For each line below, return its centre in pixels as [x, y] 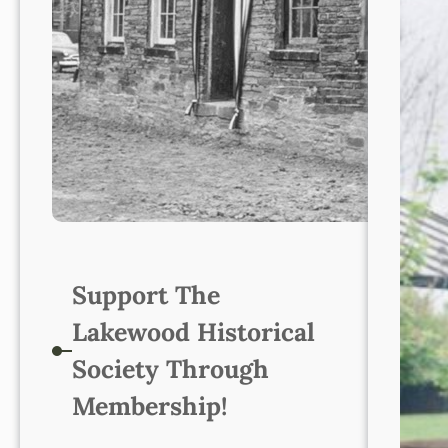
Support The [145, 295]
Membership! [149, 406]
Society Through [170, 369]
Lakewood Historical [193, 332]
